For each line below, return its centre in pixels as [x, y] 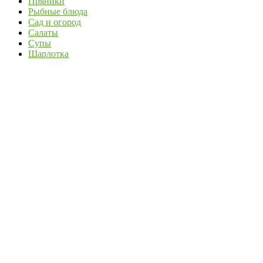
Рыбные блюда [58, 11]
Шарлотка [48, 54]
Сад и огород [55, 22]
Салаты [43, 33]
